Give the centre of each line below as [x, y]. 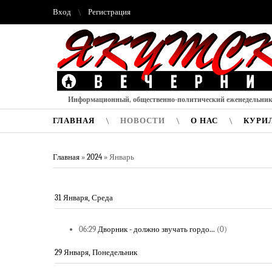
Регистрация [109, 12]
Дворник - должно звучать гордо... [156, 229]
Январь [122, 157]
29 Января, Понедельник [96, 252]
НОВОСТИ [143, 121]
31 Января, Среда [84, 198]
